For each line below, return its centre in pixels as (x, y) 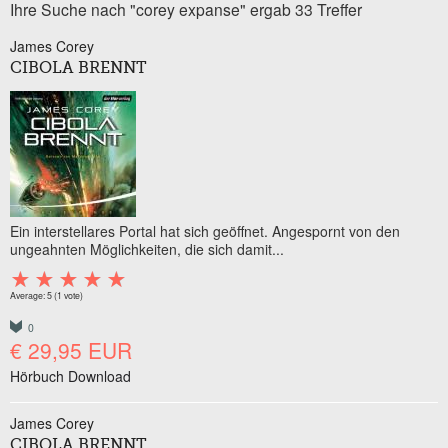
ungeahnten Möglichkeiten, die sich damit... (147, 249)
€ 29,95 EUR (71, 350)
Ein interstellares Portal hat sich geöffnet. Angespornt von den (205, 231)
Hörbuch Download (70, 376)
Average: (28, 295)
